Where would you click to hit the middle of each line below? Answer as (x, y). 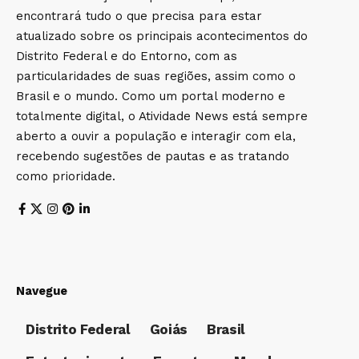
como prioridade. (66, 177)
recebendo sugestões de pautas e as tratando (153, 157)
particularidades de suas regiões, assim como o (156, 77)
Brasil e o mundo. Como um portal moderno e (151, 97)
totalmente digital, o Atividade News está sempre (162, 117)
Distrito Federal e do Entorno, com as (127, 56)
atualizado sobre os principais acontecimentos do (162, 36)
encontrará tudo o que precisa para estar (139, 16)
